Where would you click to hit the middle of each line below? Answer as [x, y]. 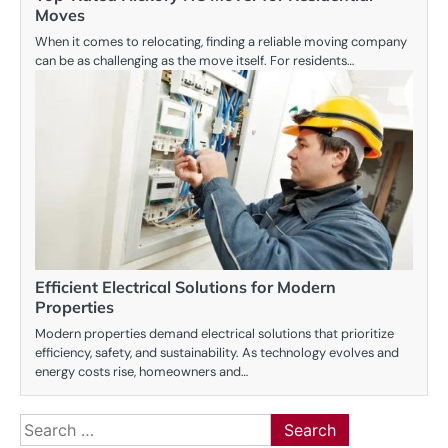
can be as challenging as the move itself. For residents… [194, 61]
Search [44, 425]
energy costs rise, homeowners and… [141, 372]
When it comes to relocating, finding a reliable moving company [221, 42]
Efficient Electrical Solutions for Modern [185, 287]
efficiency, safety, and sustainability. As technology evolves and [217, 353]
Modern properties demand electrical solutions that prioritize [214, 334]
